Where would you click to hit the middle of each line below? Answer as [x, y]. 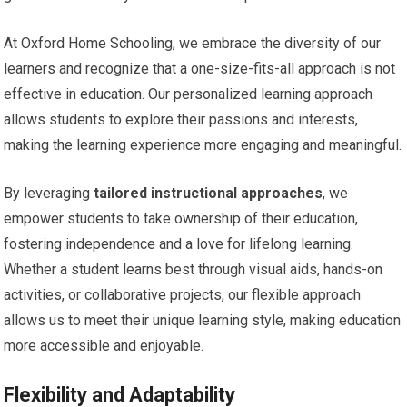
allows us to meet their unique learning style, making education [203, 320]
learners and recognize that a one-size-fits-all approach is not [200, 68]
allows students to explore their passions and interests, [181, 119]
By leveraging [49, 193]
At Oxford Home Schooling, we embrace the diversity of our [193, 43]
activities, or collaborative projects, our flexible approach [183, 294]
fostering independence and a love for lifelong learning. [179, 243]
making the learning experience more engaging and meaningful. [203, 144]
